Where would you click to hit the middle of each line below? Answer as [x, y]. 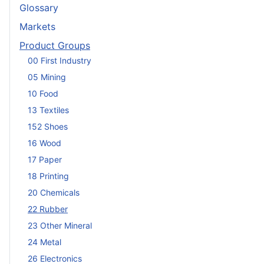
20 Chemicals [54, 193]
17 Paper [45, 160]
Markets [37, 26]
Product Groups [55, 45]
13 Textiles [48, 110]
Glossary [39, 7]
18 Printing [48, 176]
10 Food [43, 94]
